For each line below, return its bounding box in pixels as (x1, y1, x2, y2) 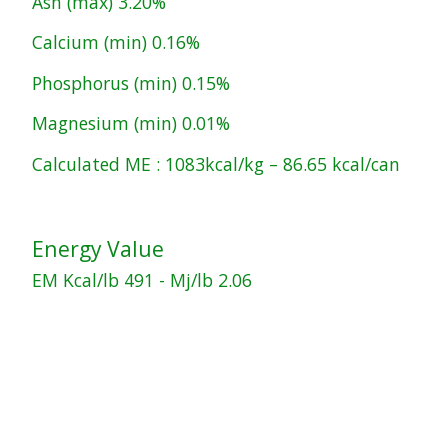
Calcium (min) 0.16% (32, 30, 200, 55)
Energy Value (32, 234, 164, 264)
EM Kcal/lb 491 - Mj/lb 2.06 (32, 267, 252, 292)
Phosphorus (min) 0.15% (32, 70, 230, 95)
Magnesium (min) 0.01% (32, 111, 230, 136)
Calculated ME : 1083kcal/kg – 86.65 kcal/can (32, 151, 400, 176)
